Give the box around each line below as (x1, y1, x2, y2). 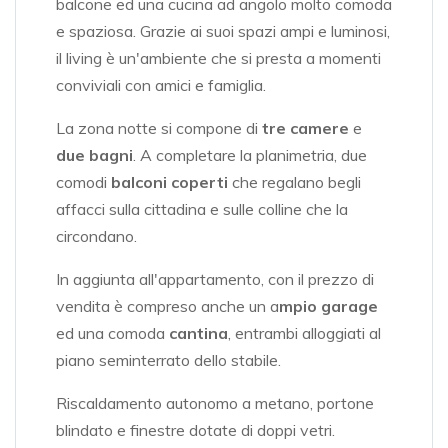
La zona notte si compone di (56, 118, 262, 139)
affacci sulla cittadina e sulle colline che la (56, 199, 348, 220)
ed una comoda (56, 323, 169, 344)
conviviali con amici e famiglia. (56, 75, 270, 96)
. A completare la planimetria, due (133, 145, 367, 166)
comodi (56, 172, 111, 193)
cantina (169, 323, 228, 344)
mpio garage (279, 296, 378, 317)
